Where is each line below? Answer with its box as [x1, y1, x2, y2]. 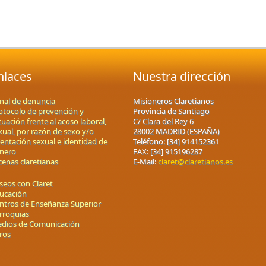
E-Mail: [133, 156, 158, 167]
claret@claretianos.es [158, 156, 233, 167]
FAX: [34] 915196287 [133, 145, 202, 157]
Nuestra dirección [133, 68, 230, 84]
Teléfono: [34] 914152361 [133, 135, 219, 147]
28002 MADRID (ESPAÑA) [133, 125, 220, 137]
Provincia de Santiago [133, 105, 210, 116]
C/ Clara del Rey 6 [133, 115, 194, 126]
